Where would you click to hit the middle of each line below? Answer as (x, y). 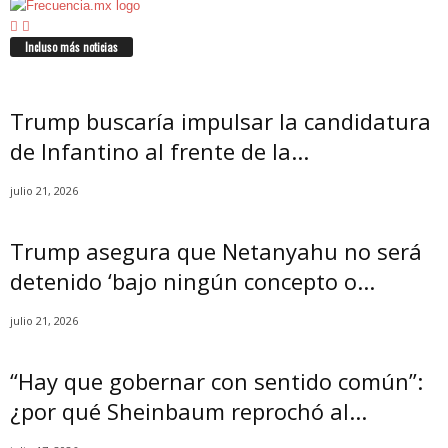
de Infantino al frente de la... (159, 150)
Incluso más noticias (71, 46)
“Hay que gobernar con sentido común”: (216, 380)
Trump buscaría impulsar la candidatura (220, 120)
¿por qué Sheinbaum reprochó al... (188, 410)
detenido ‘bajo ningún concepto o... (192, 280)
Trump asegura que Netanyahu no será (216, 250)
